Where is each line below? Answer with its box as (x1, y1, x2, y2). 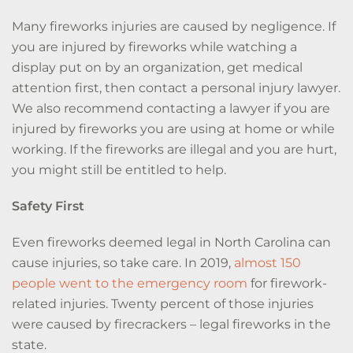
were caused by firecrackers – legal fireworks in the (12, 317, 331, 332)
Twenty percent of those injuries (111, 296, 314, 311)
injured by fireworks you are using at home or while (12, 121, 335, 136)
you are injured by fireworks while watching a (12, 39, 297, 54)
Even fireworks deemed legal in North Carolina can (12, 235, 331, 250)
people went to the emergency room (12, 276, 247, 291)
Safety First (12, 199, 84, 214)
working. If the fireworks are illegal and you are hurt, (12, 142, 336, 157)
